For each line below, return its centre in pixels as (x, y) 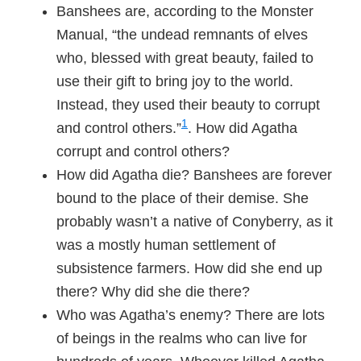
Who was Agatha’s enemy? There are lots (191, 315)
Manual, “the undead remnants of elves (182, 35)
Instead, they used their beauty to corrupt (188, 105)
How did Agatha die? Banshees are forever (194, 175)
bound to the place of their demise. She (183, 198)
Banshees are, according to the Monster (185, 11)
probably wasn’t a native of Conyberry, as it (195, 222)
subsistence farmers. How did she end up (189, 268)
